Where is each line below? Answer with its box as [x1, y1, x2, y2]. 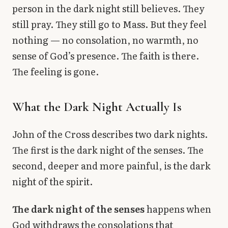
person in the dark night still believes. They [12, 2, 205, 16]
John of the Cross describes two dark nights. [12, 127, 208, 141]
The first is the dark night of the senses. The [12, 143, 204, 157]
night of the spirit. [12, 175, 93, 189]
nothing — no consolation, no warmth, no [12, 33, 198, 47]
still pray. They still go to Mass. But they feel [12, 17, 207, 32]
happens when [145, 202, 211, 216]
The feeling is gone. [12, 65, 99, 79]
